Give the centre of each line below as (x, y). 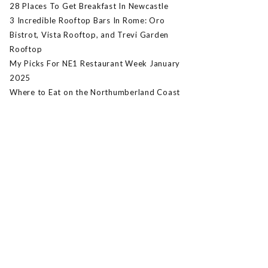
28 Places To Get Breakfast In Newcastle (89, 6)
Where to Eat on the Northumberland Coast (95, 92)
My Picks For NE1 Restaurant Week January (95, 64)
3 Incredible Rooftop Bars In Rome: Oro (87, 21)
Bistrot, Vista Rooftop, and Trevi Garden (89, 35)
